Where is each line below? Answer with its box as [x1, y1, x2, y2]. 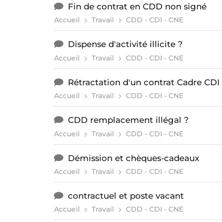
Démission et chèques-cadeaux [67, 153, 199, 163]
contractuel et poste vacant [67, 191, 184, 201]
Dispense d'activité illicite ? [67, 39, 183, 50]
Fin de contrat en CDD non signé [67, 1, 207, 12]
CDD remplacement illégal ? [67, 115, 189, 125]
